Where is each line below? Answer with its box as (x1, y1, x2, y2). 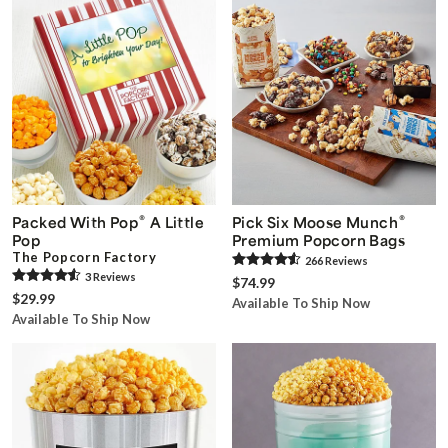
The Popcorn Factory (12, 248, 157, 265)
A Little (146, 212, 205, 231)
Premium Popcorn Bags (232, 230, 405, 249)
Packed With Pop (12, 212, 138, 231)
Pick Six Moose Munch (232, 212, 398, 231)
